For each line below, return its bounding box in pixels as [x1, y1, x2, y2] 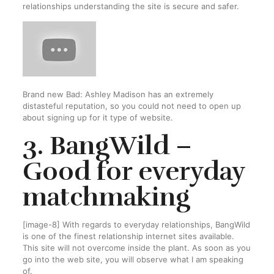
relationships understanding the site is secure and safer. [22, 1, 239, 11]
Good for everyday [22, 155, 245, 187]
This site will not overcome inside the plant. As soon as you [22, 243, 251, 253]
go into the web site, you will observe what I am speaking [22, 254, 243, 264]
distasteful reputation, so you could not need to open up [22, 101, 241, 111]
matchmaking [22, 181, 190, 213]
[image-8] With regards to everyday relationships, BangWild [22, 220, 250, 229]
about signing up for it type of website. [22, 113, 173, 122]
